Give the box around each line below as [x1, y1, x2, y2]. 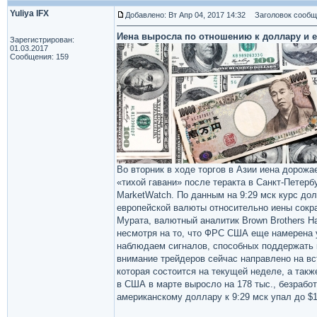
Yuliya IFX [10, 8, 49, 18]
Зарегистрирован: [10, 35, 74, 44]
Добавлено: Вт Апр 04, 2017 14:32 [125, 11, 246, 19]
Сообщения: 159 [10, 52, 69, 61]
